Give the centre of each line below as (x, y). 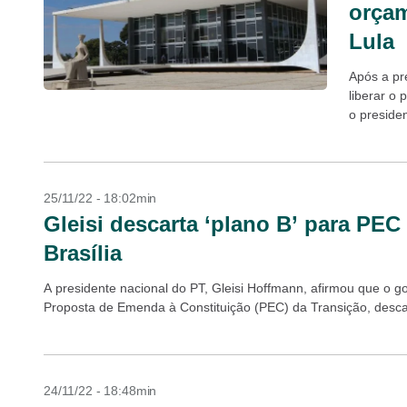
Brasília (83, 253)
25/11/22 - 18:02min (100, 198)
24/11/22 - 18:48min (100, 391)
